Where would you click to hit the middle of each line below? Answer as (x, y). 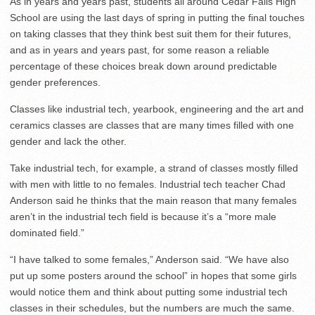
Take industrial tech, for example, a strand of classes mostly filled (154, 168)
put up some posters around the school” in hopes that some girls (153, 276)
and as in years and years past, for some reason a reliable (140, 50)
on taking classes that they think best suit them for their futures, (150, 34)
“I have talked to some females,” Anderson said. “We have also (149, 259)
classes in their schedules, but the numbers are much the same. (152, 308)
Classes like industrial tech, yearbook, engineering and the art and (157, 109)
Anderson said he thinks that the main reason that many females (153, 200)
